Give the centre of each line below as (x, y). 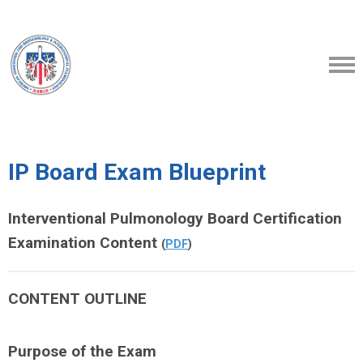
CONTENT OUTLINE (77, 299)
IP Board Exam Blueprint (137, 172)
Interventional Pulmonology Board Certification (175, 218)
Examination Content (85, 243)
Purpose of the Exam (82, 351)
